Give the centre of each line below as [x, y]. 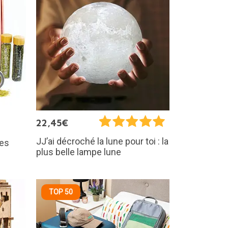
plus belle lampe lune [79, 152]
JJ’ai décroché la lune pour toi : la [102, 141]
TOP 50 [61, 192]
